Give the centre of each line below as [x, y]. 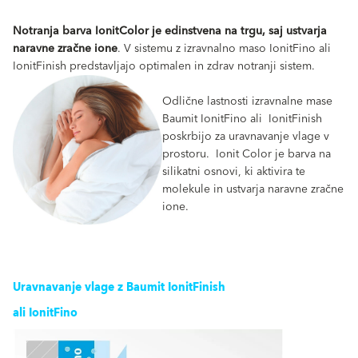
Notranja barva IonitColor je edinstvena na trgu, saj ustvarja [170, 31]
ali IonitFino [45, 313]
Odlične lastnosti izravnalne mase [249, 101]
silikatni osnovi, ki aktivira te [234, 172]
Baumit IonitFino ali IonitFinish [242, 119]
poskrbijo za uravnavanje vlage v [246, 137]
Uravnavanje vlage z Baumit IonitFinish [119, 288]
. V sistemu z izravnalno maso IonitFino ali [226, 49]
